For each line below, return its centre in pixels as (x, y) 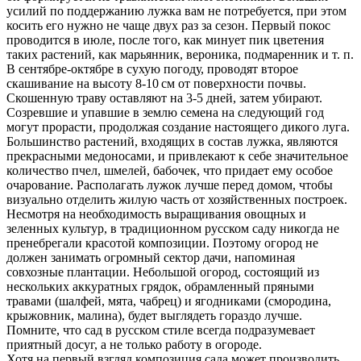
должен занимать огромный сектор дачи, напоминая (151, 258)
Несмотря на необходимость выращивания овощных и (156, 214)
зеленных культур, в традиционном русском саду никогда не (173, 229)
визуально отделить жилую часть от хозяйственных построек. (177, 200)
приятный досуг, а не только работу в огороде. (134, 345)
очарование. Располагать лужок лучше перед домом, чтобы (170, 185)
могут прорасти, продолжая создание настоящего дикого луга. (178, 127)
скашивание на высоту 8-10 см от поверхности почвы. (156, 84)
